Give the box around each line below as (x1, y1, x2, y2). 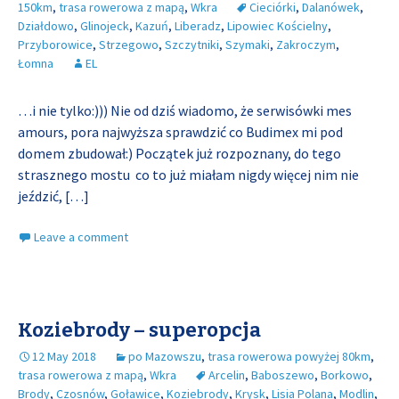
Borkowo (321, 367, 369, 383)
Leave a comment (34, 229, 128, 245)
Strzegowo (99, 37, 159, 53)
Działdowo (18, 18, 74, 34)
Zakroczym (276, 37, 336, 53)
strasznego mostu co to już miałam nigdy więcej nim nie (18, 166, 359, 183)
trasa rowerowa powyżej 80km (208, 348, 370, 364)
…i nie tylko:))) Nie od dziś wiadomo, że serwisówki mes (18, 102, 352, 119)
